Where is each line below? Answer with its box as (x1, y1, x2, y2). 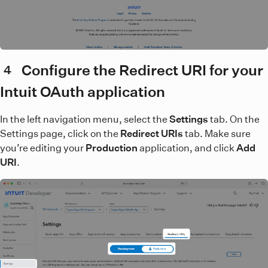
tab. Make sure (183, 127, 251, 140)
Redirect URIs (120, 127, 183, 140)
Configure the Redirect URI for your (22, 61, 263, 80)
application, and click (138, 142, 236, 154)
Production (86, 142, 138, 154)
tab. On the (208, 113, 260, 126)
